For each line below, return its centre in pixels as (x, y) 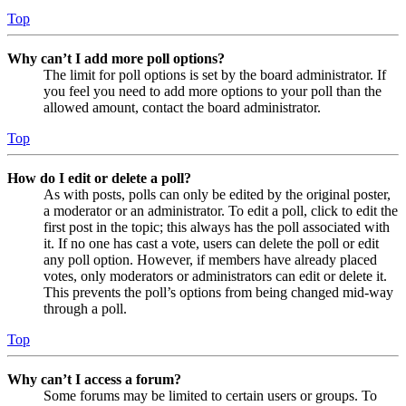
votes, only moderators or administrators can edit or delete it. (215, 275)
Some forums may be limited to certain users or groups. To (210, 395)
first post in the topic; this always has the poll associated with (217, 227)
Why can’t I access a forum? (94, 379)
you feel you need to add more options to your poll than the (213, 91)
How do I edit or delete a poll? (99, 178)
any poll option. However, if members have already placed (210, 259)
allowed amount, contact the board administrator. (182, 107)
